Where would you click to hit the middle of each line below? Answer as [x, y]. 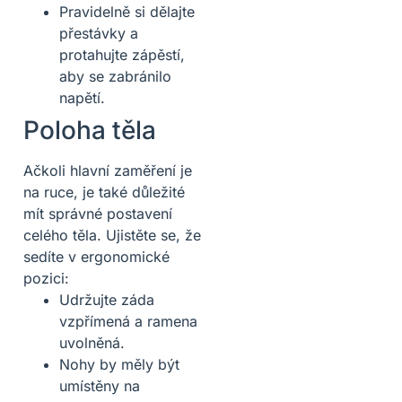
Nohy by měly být [119, 364]
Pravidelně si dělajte [127, 11]
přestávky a [99, 33]
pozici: [46, 278]
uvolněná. [92, 342]
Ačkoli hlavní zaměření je [108, 170]
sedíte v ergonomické [96, 256]
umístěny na [100, 385]
